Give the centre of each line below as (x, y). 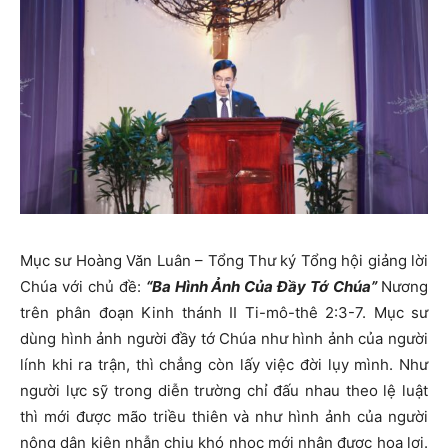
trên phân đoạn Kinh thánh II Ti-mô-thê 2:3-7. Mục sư (224, 313)
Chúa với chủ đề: (83, 287)
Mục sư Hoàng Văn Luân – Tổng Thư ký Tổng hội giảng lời (224, 261)
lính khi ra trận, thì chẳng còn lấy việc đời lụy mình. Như (224, 365)
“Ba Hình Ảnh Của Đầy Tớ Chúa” (261, 287)
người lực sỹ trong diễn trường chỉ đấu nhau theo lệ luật (224, 391)
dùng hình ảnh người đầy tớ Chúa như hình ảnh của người (224, 339)
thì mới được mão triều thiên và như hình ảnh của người (224, 417)
